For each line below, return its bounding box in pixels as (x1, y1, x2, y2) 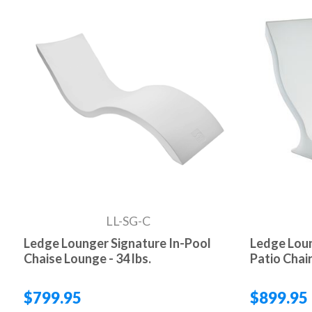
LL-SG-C (105, 212, 150, 228)
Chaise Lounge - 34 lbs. (23, 250, 151, 266)
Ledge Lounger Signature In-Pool (23, 235, 211, 251)
